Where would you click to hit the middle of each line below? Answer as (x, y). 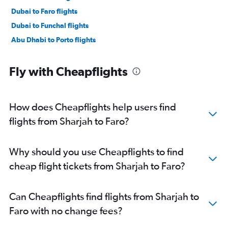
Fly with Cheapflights (68, 72)
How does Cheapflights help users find (93, 107)
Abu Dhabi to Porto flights (53, 40)
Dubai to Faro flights (44, 11)
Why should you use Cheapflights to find (96, 152)
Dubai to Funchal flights (50, 26)
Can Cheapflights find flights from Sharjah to (104, 196)
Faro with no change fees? (66, 211)
